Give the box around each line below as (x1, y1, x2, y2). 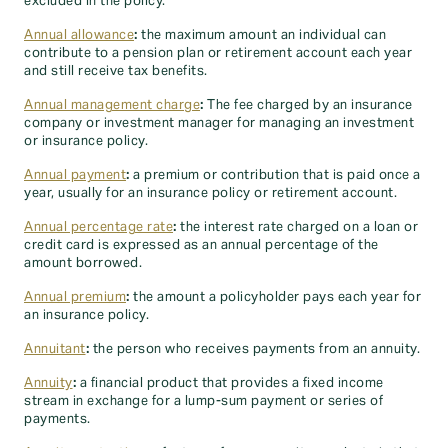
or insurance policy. (24, 133, 148, 149)
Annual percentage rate (24, 219, 173, 235)
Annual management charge (24, 97, 200, 113)
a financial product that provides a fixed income (76, 375, 384, 391)
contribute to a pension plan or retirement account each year (24, 45, 412, 61)
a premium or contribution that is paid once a (129, 167, 421, 183)
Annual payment (24, 167, 126, 183)
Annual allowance (24, 27, 134, 43)
